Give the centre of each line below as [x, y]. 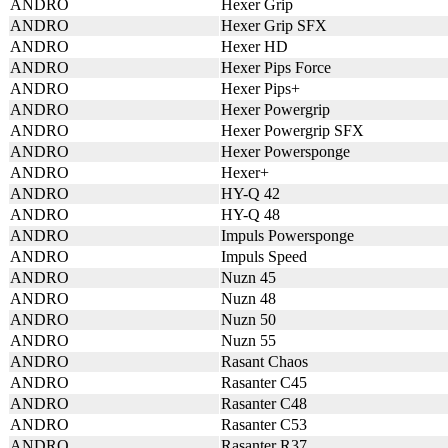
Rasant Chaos [264, 361]
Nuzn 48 [248, 298]
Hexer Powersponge [285, 151]
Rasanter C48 [264, 403]
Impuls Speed [264, 256]
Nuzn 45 [248, 277]
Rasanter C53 [264, 424]
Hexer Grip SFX [274, 25]
